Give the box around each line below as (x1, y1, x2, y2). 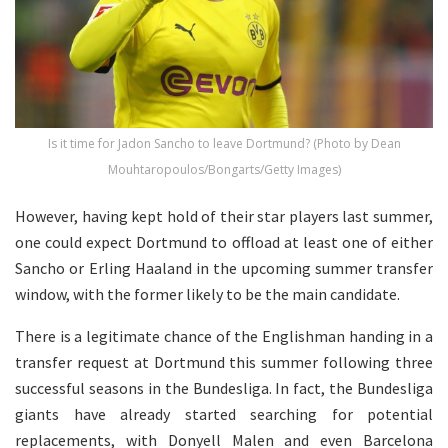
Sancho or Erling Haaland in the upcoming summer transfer (15, 258, 433, 279)
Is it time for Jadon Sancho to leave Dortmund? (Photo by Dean (47, 135, 401, 153)
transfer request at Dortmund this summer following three (15, 352, 433, 373)
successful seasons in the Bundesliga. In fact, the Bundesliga (15, 378, 433, 399)
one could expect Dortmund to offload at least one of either (15, 232, 433, 253)
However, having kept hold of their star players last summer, (15, 206, 433, 227)
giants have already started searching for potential (15, 404, 433, 425)
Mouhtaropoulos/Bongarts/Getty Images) (107, 161, 341, 179)
